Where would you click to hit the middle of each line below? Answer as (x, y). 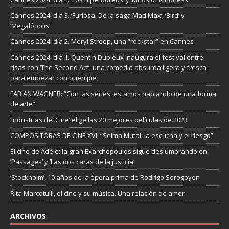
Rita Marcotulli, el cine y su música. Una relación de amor (97, 193)
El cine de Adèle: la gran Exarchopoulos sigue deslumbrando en (109, 152)
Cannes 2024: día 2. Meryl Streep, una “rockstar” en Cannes (102, 42)
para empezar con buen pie (53, 78)
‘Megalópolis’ (30, 26)
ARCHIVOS (28, 216)
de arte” (23, 104)
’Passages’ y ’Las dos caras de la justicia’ (72, 162)
